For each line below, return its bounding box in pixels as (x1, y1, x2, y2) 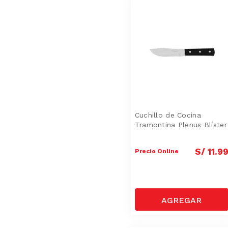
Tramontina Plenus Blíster (134, 120, 227, 129)
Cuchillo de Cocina (134, 110, 201, 119)
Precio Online (134, 147, 179, 155)
